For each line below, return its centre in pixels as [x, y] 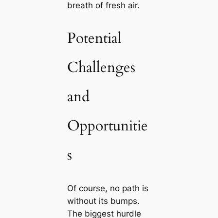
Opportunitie [107, 126]
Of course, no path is [108, 189]
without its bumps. [103, 201]
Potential [94, 38]
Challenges [101, 67]
